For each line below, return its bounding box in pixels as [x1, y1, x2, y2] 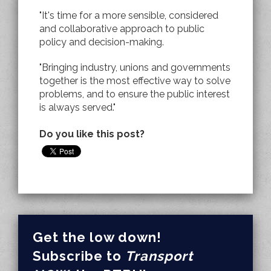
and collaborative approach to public [39, 22, 204, 34]
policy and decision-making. [39, 36, 164, 48]
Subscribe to [33, 248, 125, 264]
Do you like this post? [39, 128, 145, 140]
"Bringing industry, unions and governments [39, 61, 230, 73]
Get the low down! [33, 229, 162, 245]
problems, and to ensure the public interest [39, 88, 230, 100]
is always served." [39, 101, 116, 113]
